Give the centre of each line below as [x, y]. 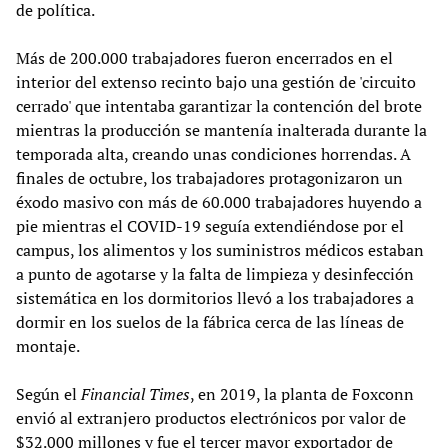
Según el [48, 394]
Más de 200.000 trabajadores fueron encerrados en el [204, 58]
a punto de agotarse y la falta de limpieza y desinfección [215, 274]
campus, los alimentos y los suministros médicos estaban [220, 250]
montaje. [48, 346]
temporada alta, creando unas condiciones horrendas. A [213, 154]
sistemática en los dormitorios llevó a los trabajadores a [215, 298]
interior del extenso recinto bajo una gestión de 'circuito [216, 82]
